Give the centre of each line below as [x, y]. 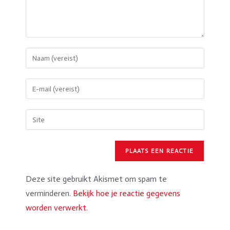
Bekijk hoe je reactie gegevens [127, 194]
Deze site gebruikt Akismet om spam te [96, 179]
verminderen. [49, 194]
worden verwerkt [56, 208]
